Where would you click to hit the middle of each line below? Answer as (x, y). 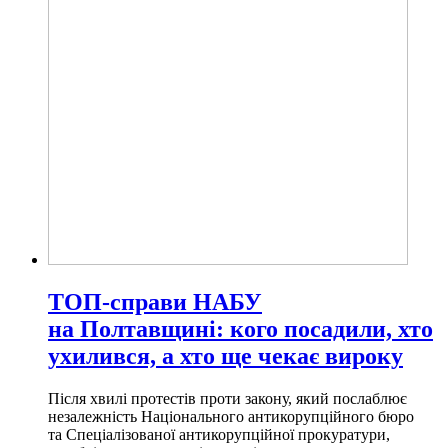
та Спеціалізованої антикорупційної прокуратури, (219, 434)
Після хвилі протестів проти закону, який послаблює (227, 398)
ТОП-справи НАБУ (155, 301)
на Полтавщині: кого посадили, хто (240, 328)
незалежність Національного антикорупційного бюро (231, 416)
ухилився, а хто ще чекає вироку (225, 355)
